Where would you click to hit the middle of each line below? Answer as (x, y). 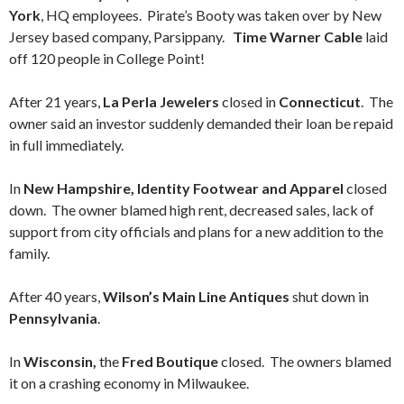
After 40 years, (56, 296)
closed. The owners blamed (305, 361)
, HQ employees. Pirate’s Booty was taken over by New (211, 15)
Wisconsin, (61, 361)
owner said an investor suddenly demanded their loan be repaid (201, 123)
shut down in (329, 296)
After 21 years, (56, 101)
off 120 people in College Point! (107, 58)
